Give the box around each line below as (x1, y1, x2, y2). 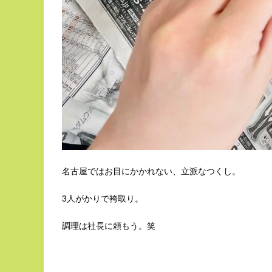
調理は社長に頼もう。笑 (62, 219, 155, 231)
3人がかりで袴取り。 (62, 192, 143, 204)
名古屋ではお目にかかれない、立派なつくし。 (62, 165, 240, 177)
